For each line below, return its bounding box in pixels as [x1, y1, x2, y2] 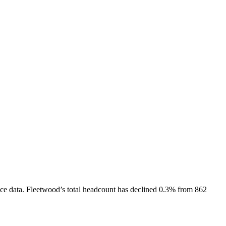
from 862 [176, 185, 207, 194]
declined [130, 185, 157, 194]
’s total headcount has [60, 185, 130, 194]
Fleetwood [26, 185, 60, 194]
